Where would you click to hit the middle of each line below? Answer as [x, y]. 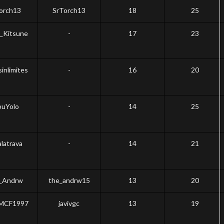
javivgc [69, 203]
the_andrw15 [69, 180]
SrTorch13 [69, 10]
